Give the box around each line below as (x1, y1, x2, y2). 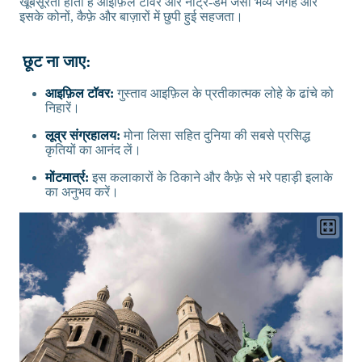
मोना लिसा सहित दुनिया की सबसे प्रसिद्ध (124, 128, 310, 142)
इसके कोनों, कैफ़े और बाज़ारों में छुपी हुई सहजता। (19, 10, 246, 23)
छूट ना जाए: (22, 53, 91, 70)
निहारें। (45, 101, 80, 115)
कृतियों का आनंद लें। (45, 143, 141, 157)
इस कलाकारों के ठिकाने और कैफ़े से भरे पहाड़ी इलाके (89, 170, 333, 184)
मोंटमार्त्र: (45, 170, 89, 184)
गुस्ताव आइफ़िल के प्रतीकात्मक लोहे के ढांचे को (117, 86, 334, 100)
